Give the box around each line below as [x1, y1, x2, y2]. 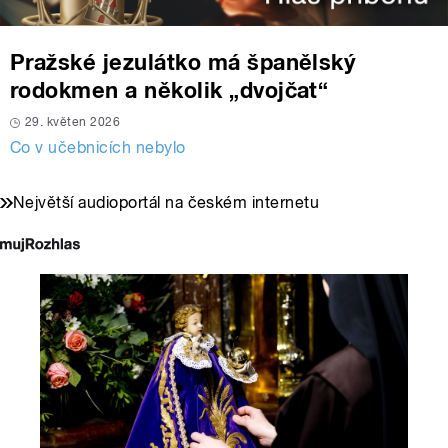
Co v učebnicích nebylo [10, 138, 186, 158]
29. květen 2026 [25, 115, 121, 130]
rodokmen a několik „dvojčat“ [10, 77, 329, 104]
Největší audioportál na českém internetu [13, 193, 320, 213]
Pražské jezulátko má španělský [10, 49, 357, 76]
